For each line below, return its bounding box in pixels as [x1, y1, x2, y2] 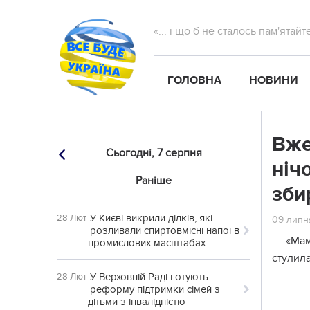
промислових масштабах [88, 237, 206, 249]
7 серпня [156, 146, 202, 160]
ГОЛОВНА [167, 73, 221, 87]
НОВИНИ [249, 73, 298, 87]
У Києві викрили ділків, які [90, 212, 212, 224]
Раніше [136, 174, 172, 188]
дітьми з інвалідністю [88, 295, 185, 308]
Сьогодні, [105, 146, 154, 160]
